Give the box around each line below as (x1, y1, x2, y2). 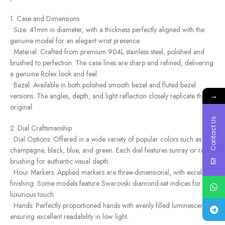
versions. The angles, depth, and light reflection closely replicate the (10, 91, 205, 101)
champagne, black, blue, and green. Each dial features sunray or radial (10, 145, 215, 156)
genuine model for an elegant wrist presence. (10, 36, 141, 46)
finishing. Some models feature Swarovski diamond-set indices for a (10, 178, 206, 189)
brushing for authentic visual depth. (10, 156, 110, 167)
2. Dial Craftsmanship (10, 123, 72, 134)
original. (10, 102, 34, 113)
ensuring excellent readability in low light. (10, 211, 129, 222)
